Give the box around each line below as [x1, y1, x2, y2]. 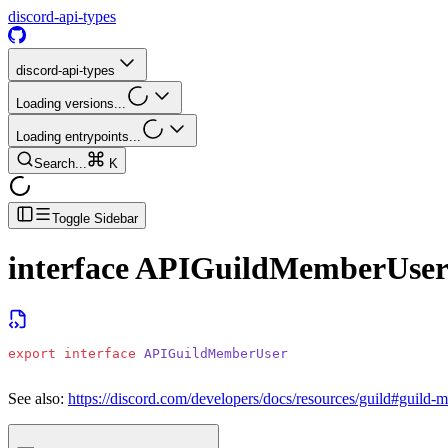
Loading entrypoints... [16, 129, 141, 144]
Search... [34, 156, 87, 171]
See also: [8, 389, 64, 407]
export [8, 345, 56, 361]
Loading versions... [16, 96, 126, 111]
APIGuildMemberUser [136, 345, 288, 361]
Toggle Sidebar [52, 211, 138, 226]
